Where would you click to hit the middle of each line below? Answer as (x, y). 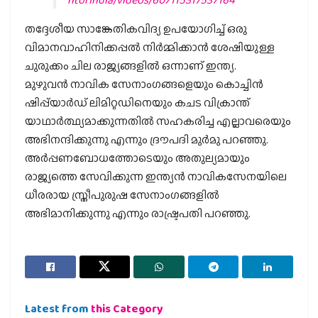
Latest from (58, 308)
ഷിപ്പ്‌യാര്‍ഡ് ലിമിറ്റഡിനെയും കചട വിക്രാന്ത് (137, 102)
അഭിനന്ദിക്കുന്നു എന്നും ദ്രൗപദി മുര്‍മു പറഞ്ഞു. (147, 139)
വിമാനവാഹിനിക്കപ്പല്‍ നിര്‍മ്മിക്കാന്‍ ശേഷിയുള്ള (150, 47)
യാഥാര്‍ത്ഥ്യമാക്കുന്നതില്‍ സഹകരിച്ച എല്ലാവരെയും (158, 121)
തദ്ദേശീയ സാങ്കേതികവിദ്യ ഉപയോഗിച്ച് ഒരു (136, 28)
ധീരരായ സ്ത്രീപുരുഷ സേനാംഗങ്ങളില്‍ (122, 194)
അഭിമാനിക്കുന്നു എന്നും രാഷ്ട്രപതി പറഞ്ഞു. (138, 213)
